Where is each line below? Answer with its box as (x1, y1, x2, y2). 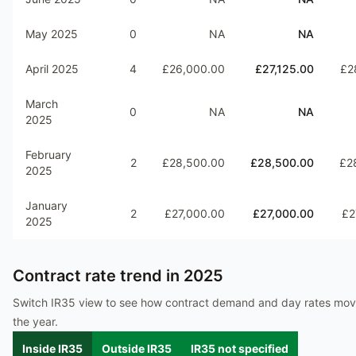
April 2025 (25, 62, 79, 75)
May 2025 (25, 27, 78, 41)
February (25, 148, 72, 161)
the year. (13, 315, 58, 328)
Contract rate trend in (13, 266, 184, 285)
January (25, 199, 68, 212)
